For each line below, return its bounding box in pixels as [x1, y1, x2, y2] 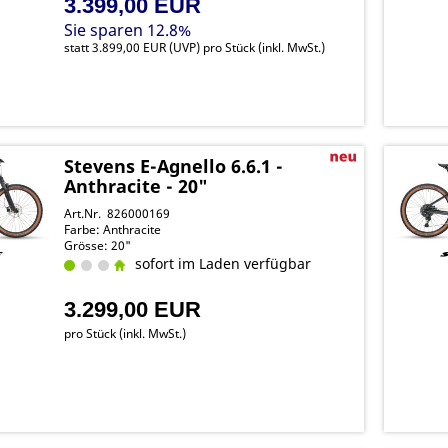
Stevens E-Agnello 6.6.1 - [64, 154, 284, 178]
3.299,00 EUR [64, 297, 202, 322]
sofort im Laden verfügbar [127, 254, 312, 273]
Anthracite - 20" [64, 174, 209, 198]
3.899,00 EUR [92, 39, 167, 56]
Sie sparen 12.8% [64, 19, 192, 41]
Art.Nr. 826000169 [64, 205, 171, 222]
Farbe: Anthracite [64, 221, 162, 238]
